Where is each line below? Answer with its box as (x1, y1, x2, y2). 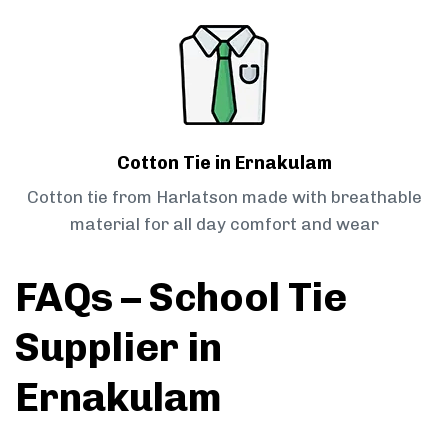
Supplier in (15, 323, 222, 372)
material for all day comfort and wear (69, 214, 379, 235)
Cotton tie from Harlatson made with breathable (26, 187, 422, 208)
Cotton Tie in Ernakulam (116, 152, 332, 175)
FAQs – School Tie (15, 273, 347, 322)
